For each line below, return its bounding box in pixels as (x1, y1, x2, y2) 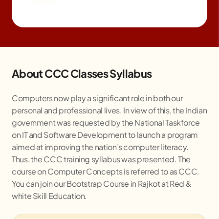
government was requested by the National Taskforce (12, 117, 200, 128)
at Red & (161, 178, 192, 189)
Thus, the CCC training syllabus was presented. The (12, 153, 191, 164)
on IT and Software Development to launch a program (12, 129, 198, 140)
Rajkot (137, 178, 162, 189)
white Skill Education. (12, 190, 88, 201)
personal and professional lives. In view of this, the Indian (12, 105, 207, 115)
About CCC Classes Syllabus (12, 66, 152, 80)
